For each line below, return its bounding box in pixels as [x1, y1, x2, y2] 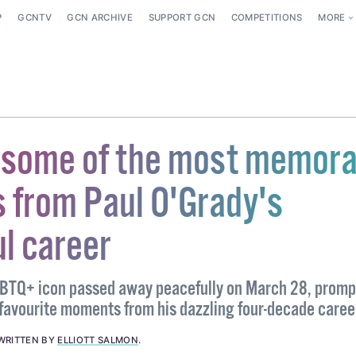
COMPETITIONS [230, 12, 303, 24]
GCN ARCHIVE [67, 12, 133, 24]
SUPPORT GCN [148, 12, 216, 24]
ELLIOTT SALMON [57, 335, 139, 346]
